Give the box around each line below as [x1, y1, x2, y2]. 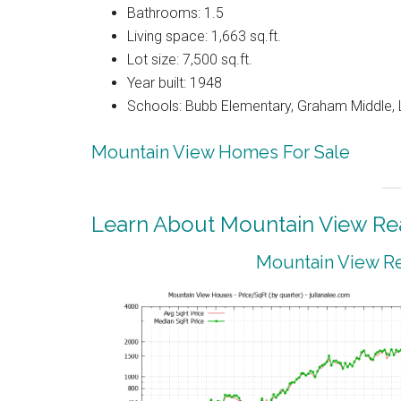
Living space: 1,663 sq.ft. [127, 28, 281, 46]
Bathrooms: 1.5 [127, 4, 224, 22]
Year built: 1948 [127, 74, 222, 92]
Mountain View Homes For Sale [91, 141, 350, 164]
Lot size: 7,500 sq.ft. [127, 51, 252, 69]
